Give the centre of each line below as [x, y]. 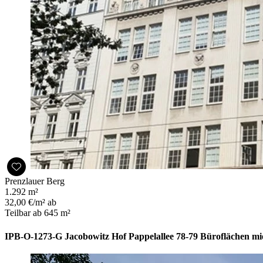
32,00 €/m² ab [31, 203]
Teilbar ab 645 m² [38, 213]
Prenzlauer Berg [35, 181]
